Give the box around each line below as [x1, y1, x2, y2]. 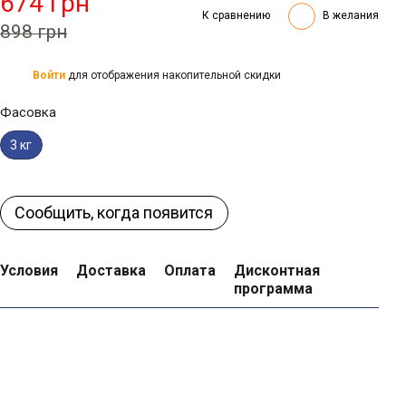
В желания [323, 9, 379, 22]
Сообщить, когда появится [14, 203, 214, 223]
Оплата [164, 262, 216, 279]
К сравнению [202, 9, 270, 22]
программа [234, 280, 313, 297]
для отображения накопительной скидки [65, 68, 281, 82]
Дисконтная [234, 262, 320, 279]
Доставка [76, 262, 146, 279]
